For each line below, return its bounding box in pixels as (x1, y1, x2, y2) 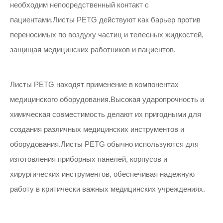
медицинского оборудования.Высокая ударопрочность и (10, 95, 204, 104)
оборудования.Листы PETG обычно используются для (10, 140, 199, 148)
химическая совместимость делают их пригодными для (10, 110, 201, 118)
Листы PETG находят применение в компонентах (10, 80, 179, 89)
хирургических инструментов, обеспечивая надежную (10, 170, 195, 178)
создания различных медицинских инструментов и (10, 125, 184, 133)
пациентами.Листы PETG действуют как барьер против (10, 15, 201, 24)
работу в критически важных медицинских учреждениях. (10, 185, 205, 193)
